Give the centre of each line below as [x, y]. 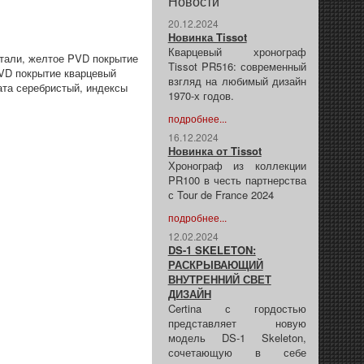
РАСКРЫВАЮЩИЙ [215, 265]
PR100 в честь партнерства [237, 180]
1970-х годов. [201, 96]
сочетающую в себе [237, 353]
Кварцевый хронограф [237, 52]
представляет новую [237, 323]
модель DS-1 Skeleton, [237, 338]
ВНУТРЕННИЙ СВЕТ [219, 279]
